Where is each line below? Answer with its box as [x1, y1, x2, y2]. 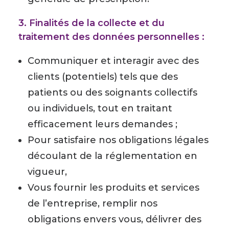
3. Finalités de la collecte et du [18, 17, 165, 29]
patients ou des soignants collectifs [28, 87, 197, 98]
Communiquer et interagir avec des [28, 55, 199, 66]
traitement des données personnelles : [18, 31, 204, 42]
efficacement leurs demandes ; [28, 119, 177, 130]
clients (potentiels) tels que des [28, 71, 178, 82]
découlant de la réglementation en [28, 150, 197, 162]
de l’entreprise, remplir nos [28, 198, 157, 209]
